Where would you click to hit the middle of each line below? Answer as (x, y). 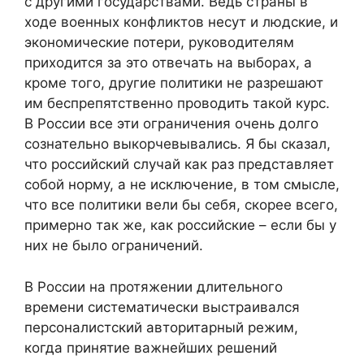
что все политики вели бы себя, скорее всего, (181, 205)
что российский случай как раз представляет (179, 165)
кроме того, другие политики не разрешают (174, 83)
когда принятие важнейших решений (151, 347)
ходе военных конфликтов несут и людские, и (181, 22)
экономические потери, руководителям (159, 43)
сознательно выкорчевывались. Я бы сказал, (178, 144)
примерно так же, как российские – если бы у (180, 225)
